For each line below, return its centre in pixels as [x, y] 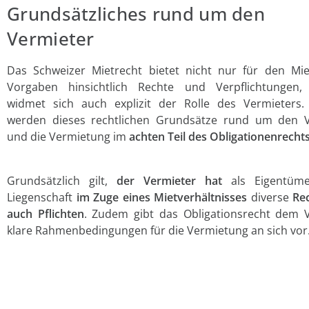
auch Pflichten [46, 214]
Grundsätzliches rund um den [136, 14]
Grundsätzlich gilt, [62, 181]
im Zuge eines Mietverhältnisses [162, 197]
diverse [270, 197]
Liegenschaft [42, 197]
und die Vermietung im [68, 137]
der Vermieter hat [169, 181]
